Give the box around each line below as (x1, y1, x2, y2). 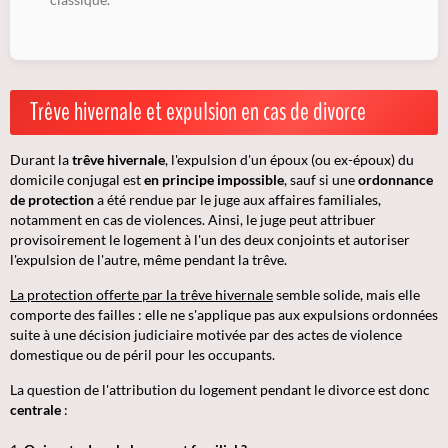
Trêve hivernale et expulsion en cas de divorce (30, 95, 366, 130)
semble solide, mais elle (273, 286, 420, 304)
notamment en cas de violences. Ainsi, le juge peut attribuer (10, 211, 376, 229)
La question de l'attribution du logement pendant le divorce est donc (10, 381, 430, 399)
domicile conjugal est (10, 171, 144, 189)
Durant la (10, 151, 72, 169)
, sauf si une (284, 171, 358, 189)
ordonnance (358, 171, 433, 189)
